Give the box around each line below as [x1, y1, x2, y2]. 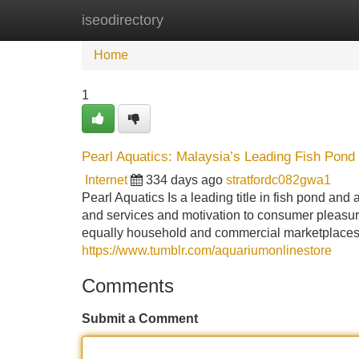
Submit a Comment [82, 312, 198, 325]
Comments [82, 275, 174, 296]
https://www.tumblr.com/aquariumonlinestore [82, 244, 332, 257]
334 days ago [146, 173, 223, 187]
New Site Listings [164, 13, 264, 26]
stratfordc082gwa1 [226, 173, 331, 187]
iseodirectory [82, 12, 163, 28]
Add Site [288, 13, 337, 26]
